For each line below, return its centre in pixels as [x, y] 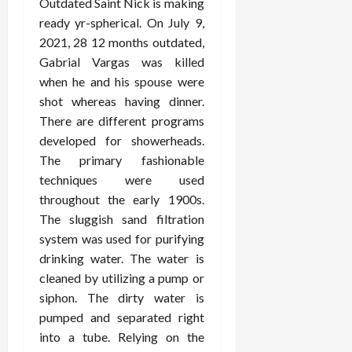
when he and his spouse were [122, 81]
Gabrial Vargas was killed [122, 62]
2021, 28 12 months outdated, [122, 42]
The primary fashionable [122, 160]
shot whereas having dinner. [122, 101]
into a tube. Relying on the [122, 337]
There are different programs [122, 121]
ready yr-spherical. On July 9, [122, 22]
